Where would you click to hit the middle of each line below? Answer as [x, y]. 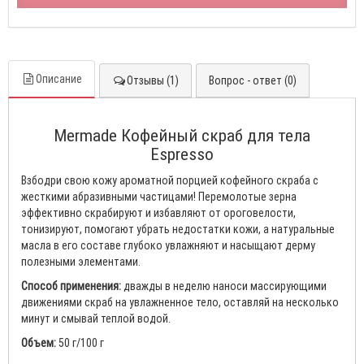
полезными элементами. [81, 262]
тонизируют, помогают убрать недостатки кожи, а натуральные [178, 229]
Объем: [39, 343]
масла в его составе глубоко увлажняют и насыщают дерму [168, 245]
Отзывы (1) [153, 80]
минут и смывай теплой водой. [96, 318]
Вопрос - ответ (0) [253, 80]
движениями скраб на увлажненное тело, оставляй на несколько [180, 302]
